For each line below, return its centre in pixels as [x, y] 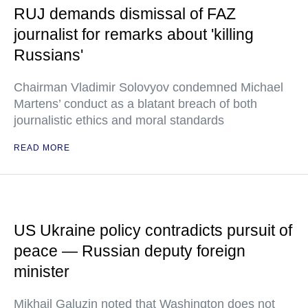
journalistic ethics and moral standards [119, 120]
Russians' [48, 55]
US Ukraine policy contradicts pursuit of [153, 230]
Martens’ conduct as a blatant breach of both [135, 104]
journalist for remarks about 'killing [134, 34]
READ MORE [42, 148]
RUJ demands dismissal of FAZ [125, 14]
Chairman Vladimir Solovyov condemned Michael [148, 87]
